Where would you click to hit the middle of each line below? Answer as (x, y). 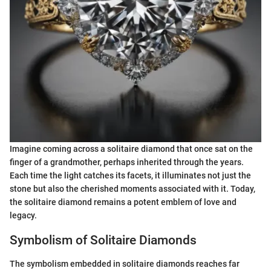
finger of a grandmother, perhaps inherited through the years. (127, 162)
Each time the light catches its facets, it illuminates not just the (130, 176)
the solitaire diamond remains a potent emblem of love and (123, 202)
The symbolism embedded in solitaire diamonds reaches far (125, 263)
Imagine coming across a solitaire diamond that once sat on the (131, 149)
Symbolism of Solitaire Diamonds (103, 240)
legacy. (23, 216)
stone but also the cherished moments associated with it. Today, (132, 189)
